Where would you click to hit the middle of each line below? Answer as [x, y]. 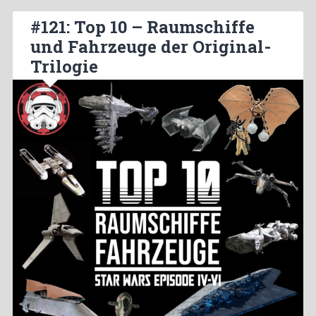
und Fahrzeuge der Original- [150, 47]
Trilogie [64, 67]
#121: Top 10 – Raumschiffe [142, 27]
